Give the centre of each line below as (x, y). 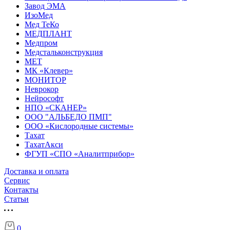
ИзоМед (39, 15)
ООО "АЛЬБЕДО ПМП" (68, 117)
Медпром (41, 43)
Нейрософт (44, 98)
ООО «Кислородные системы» (79, 126)
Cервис (17, 180)
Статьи (16, 199)
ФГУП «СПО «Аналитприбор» (80, 154)
